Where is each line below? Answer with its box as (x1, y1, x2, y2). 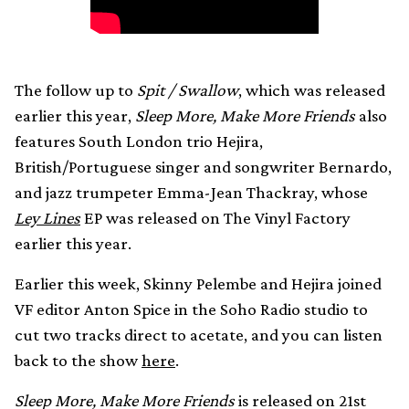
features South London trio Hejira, (15, 131, 263, 152)
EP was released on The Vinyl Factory (80, 208, 351, 228)
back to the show (15, 351, 142, 371)
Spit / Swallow (137, 80, 238, 100)
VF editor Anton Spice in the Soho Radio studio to (15, 299, 368, 320)
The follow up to (15, 80, 137, 100)
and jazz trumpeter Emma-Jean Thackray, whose (15, 183, 368, 203)
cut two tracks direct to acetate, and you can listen (15, 325, 383, 345)
